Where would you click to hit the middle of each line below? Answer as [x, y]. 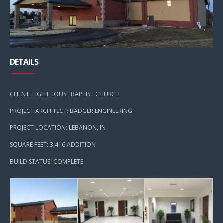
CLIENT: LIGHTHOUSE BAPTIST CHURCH [65, 94]
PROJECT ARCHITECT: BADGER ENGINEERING [71, 111]
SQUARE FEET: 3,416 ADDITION [53, 144]
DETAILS [24, 61]
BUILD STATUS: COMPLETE [47, 161]
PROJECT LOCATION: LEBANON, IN [58, 127]
